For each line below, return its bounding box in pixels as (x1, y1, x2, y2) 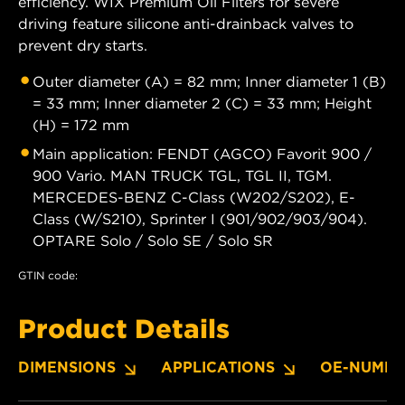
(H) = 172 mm (33, 115, 129, 134)
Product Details (18, 312, 230, 344)
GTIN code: (18, 268, 78, 282)
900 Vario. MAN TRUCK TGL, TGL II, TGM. (33, 165, 332, 184)
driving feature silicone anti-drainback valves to (18, 14, 353, 33)
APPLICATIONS (161, 358, 275, 376)
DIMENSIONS (18, 358, 116, 376)
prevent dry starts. (18, 35, 147, 54)
